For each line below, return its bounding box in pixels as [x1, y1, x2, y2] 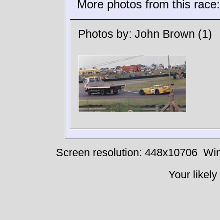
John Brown [135, 27, 195, 41]
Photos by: [78, 27, 135, 41]
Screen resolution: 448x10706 [55, 146, 197, 159]
